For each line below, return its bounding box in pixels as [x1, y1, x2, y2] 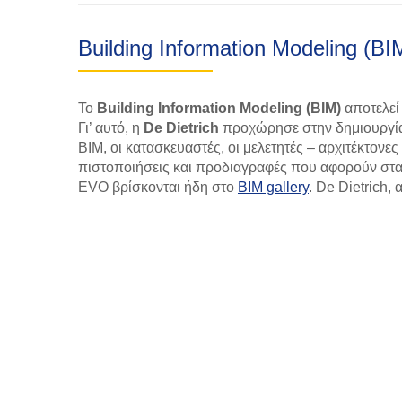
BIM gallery [238, 179, 309, 195]
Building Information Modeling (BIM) [97, 100, 341, 116]
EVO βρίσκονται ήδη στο [78, 179, 238, 195]
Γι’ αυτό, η [78, 120, 144, 135]
